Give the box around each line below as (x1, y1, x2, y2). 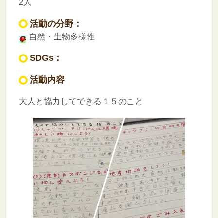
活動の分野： (29, 18, 82, 29)
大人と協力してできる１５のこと (18, 97, 143, 107)
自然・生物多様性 (26, 32, 95, 41)
